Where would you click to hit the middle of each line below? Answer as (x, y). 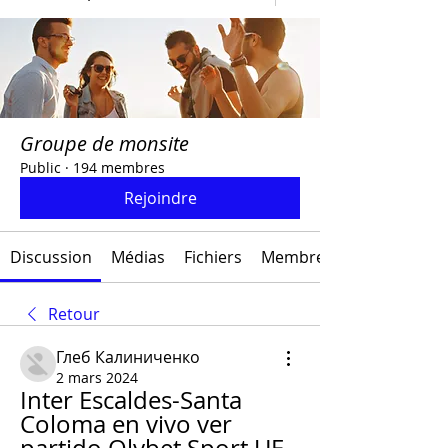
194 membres (119, 167)
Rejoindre (160, 198)
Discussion (50, 257)
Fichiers (212, 257)
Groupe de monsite (104, 143)
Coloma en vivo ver (126, 424)
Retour (74, 314)
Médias (137, 257)
